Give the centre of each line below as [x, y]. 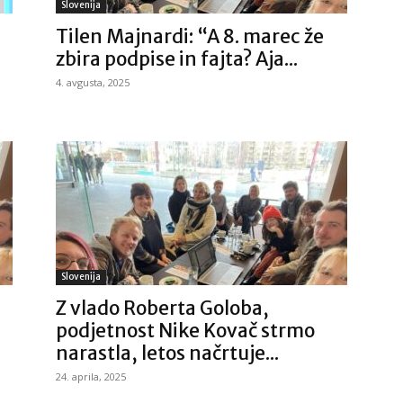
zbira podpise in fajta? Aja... [177, 59]
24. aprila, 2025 [91, 376]
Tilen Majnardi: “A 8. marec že [190, 36]
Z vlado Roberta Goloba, [162, 308]
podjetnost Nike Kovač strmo [185, 331]
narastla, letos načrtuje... [167, 353]
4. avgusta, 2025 [93, 82]
